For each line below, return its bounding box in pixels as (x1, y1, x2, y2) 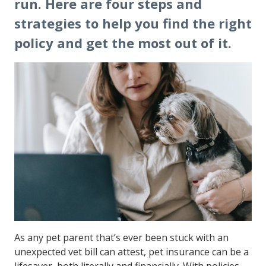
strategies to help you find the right (14, 14, 252, 32)
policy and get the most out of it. (14, 34, 232, 52)
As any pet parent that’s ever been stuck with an (14, 230, 229, 244)
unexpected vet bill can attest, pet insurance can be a (14, 245, 249, 258)
